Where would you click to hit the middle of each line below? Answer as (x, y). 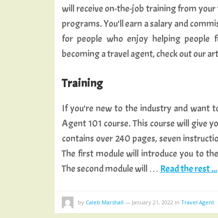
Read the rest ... (189, 169)
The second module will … (111, 169)
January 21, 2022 (153, 202)
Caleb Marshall (105, 202)
